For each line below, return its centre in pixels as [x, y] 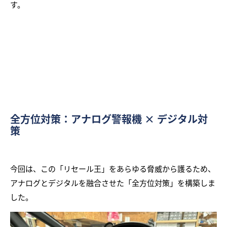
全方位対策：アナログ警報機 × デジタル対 [109, 119]
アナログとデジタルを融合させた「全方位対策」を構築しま [113, 182]
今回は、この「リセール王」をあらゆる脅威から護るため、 [113, 168]
